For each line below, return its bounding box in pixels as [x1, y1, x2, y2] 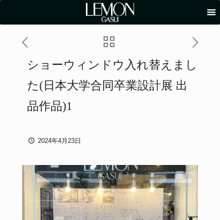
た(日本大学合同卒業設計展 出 [27, 79, 188, 92]
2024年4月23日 [38, 137, 82, 144]
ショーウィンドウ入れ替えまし [27, 58, 197, 71]
